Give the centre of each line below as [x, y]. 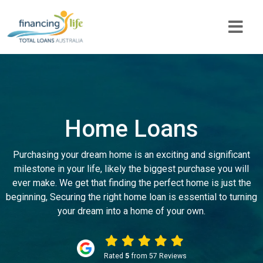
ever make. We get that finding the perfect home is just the [131, 183]
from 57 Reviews [158, 256]
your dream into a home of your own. [131, 211]
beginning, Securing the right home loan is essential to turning [131, 197]
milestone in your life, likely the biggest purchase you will [131, 169]
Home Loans [131, 129]
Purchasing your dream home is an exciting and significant [131, 155]
